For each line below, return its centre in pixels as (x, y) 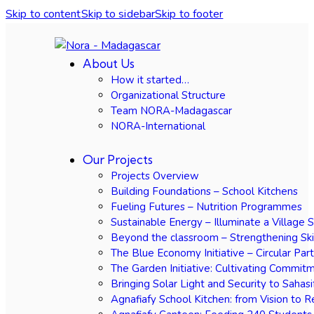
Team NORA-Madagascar (171, 111)
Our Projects (118, 159)
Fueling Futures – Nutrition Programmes (206, 206)
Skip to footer (189, 14)
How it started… (150, 80)
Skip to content (43, 14)
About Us (109, 63)
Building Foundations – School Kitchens (204, 191)
